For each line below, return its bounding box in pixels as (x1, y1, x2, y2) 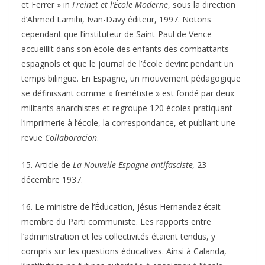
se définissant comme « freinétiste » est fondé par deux (21, 87, 234, 99)
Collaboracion (45, 131, 97, 143)
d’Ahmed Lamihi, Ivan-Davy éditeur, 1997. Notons (21, 13, 211, 25)
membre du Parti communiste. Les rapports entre (21, 215, 211, 227)
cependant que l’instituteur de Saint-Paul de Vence (21, 28, 212, 40)
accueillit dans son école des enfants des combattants (21, 43, 229, 54)
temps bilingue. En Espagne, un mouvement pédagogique (21, 72, 241, 84)
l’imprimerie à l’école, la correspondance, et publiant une (21, 117, 235, 128)
